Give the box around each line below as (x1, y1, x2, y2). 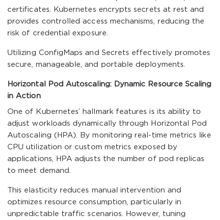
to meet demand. (7, 167, 71, 174)
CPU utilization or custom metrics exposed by (7, 144, 177, 150)
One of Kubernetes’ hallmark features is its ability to (7, 109, 201, 115)
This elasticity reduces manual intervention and (7, 187, 182, 193)
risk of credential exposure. (7, 30, 108, 36)
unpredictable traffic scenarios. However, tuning (7, 211, 186, 217)
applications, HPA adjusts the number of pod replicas (7, 156, 205, 162)
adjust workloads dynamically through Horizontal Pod (7, 120, 207, 127)
